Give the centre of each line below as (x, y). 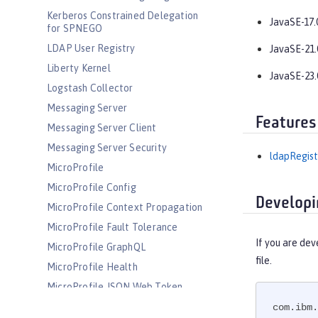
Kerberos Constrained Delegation (123, 16)
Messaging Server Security (107, 148)
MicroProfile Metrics (94, 307)
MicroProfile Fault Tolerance (113, 227)
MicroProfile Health (92, 267)
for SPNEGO (75, 28)
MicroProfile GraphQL (96, 247)
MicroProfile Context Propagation (125, 207)
